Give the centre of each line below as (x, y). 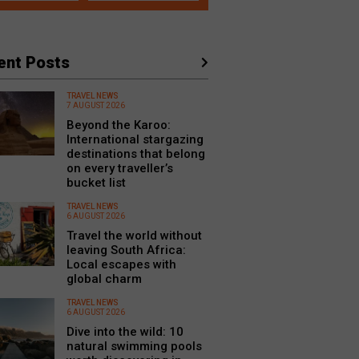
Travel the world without (134, 235)
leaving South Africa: (126, 250)
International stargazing (135, 139)
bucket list (96, 182)
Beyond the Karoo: (118, 125)
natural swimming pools (134, 346)
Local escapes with (121, 264)
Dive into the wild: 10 (125, 331)
